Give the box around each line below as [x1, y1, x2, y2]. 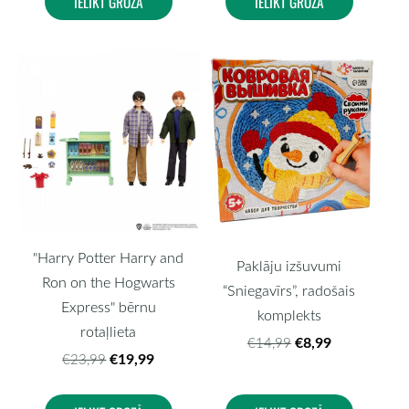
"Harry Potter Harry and [33, 246, 184, 267]
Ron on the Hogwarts [41, 271, 175, 292]
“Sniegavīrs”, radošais [223, 280, 356, 301]
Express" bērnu [60, 296, 156, 317]
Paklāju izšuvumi [236, 256, 342, 277]
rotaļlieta [80, 320, 137, 341]
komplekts [257, 305, 321, 326]
